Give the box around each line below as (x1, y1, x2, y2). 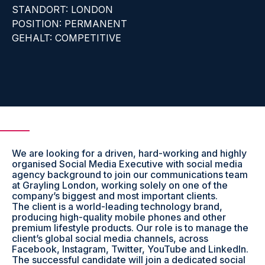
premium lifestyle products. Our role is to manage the (12, 222, 248, 234)
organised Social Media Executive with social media (12, 158, 243, 170)
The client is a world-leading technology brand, (12, 201, 222, 212)
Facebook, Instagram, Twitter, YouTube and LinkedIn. (12, 243, 248, 255)
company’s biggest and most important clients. (12, 190, 218, 202)
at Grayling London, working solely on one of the (12, 179, 228, 191)
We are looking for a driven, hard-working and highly (12, 147, 247, 159)
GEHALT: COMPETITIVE (12, 32, 121, 44)
